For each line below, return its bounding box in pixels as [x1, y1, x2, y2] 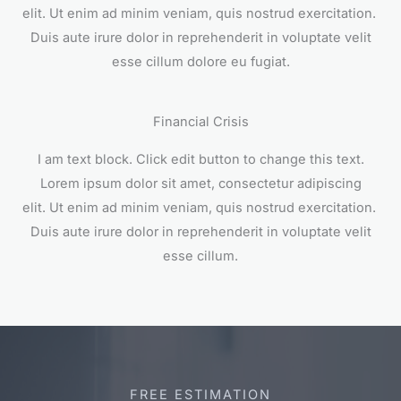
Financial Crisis [152, 113, 249, 130]
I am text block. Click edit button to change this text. [37, 150, 364, 167]
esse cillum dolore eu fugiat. [111, 53, 290, 70]
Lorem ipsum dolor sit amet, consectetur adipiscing [39, 175, 362, 192]
